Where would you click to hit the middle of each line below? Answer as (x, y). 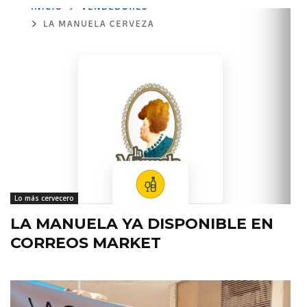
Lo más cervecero (44, 198)
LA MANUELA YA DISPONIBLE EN (142, 224)
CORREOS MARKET (86, 243)
